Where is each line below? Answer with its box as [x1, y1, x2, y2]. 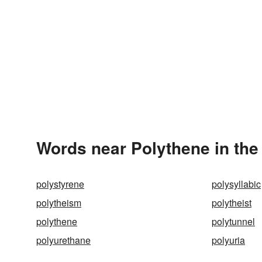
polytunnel [212, 215, 255, 228]
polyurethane [36, 233, 91, 247]
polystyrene [36, 177, 84, 191]
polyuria [212, 233, 245, 247]
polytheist [212, 196, 251, 209]
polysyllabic [212, 177, 261, 191]
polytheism [36, 196, 81, 209]
